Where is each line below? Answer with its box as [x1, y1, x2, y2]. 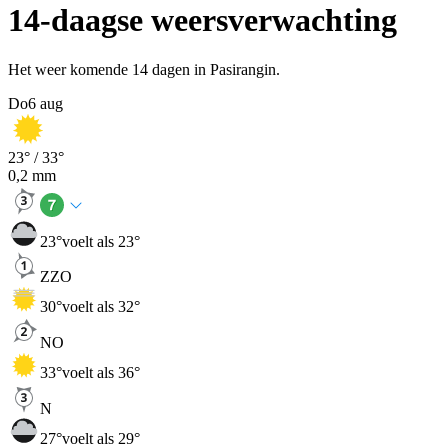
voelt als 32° [62, 298, 140, 316]
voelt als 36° [62, 363, 140, 381]
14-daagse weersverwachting [8, 2, 397, 39]
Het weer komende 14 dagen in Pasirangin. [8, 60, 280, 78]
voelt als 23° [62, 232, 140, 250]
